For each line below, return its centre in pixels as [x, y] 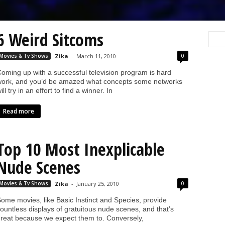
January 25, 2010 [97, 184]
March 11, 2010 [96, 56]
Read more [18, 111]
